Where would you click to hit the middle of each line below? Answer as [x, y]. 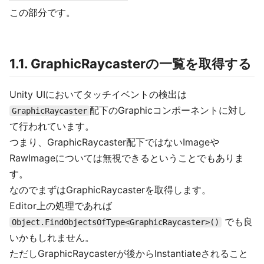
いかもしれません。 [52, 237]
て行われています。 [52, 126]
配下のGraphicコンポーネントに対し [168, 110]
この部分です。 [42, 12]
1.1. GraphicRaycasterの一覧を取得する [131, 64]
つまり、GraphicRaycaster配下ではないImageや [114, 142]
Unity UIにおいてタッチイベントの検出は [98, 94]
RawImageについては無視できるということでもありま [127, 158]
